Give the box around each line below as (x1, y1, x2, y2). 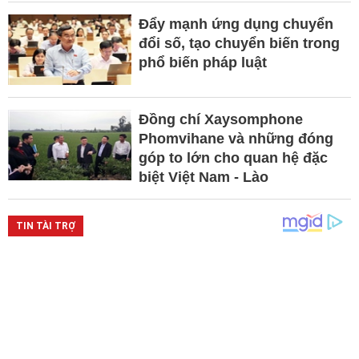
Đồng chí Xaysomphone (138, 111, 303, 128)
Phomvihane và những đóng (138, 131, 333, 147)
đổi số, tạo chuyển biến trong (138, 35, 340, 52)
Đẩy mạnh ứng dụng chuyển (138, 16, 333, 33)
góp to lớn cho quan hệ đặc (138, 150, 328, 167)
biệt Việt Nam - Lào (138, 169, 268, 186)
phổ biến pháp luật (138, 54, 267, 71)
